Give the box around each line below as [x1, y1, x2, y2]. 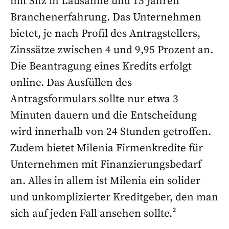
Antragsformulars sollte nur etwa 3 [10, 93, 178, 106]
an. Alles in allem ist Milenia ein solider [10, 174, 200, 188]
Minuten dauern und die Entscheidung [10, 109, 197, 123]
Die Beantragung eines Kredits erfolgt [10, 60, 192, 74]
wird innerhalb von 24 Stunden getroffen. [10, 125, 211, 139]
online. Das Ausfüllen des [10, 76, 132, 90]
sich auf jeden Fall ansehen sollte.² [10, 207, 176, 221]
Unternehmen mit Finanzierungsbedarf [10, 158, 201, 172]
